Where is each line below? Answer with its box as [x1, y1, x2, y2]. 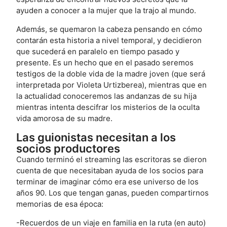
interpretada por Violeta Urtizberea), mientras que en [16, 80, 207, 90]
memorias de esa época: [16, 199, 104, 209]
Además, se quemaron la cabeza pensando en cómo [16, 24, 203, 34]
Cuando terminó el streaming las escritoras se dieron [16, 155, 207, 165]
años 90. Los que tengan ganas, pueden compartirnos [16, 188, 209, 198]
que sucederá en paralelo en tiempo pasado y [16, 47, 180, 57]
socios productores [16, 142, 121, 156]
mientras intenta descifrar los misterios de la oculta [16, 102, 200, 112]
